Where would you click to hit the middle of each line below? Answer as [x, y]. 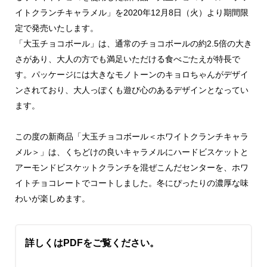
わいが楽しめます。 [52, 198]
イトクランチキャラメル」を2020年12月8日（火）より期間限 [132, 13]
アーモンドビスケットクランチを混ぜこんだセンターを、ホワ [132, 167]
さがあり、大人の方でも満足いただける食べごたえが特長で [128, 59]
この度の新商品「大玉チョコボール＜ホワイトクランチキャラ [132, 136]
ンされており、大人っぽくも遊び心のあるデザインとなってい [132, 90]
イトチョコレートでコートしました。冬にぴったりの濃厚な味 [132, 183]
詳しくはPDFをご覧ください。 [92, 243]
